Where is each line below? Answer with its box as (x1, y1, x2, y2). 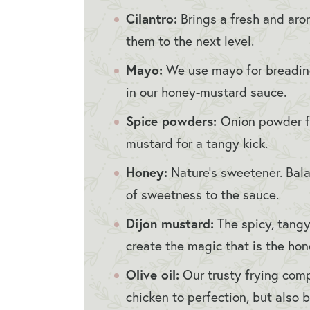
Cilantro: (126, 9, 177, 27)
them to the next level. (126, 31, 257, 49)
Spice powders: (126, 111, 221, 129)
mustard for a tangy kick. (126, 134, 268, 152)
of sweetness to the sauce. (126, 185, 279, 203)
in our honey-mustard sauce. (126, 82, 286, 100)
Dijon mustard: (126, 214, 214, 232)
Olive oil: (126, 265, 179, 283)
